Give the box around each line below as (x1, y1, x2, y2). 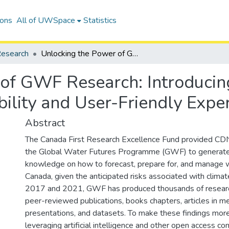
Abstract (25, 116, 65, 130)
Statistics (83, 15, 117, 26)
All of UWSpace (16, 15, 75, 26)
